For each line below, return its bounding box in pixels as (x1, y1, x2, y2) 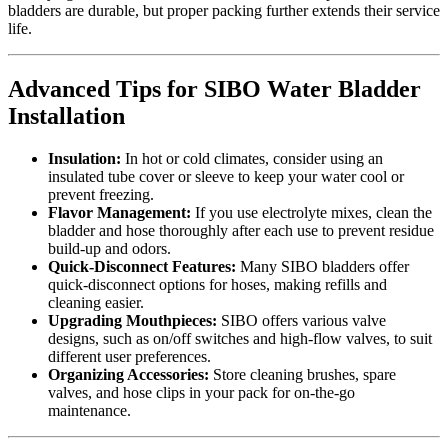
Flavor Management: (48, 203, 191, 221)
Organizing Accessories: (48, 365, 209, 383)
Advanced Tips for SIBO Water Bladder (8, 76, 421, 102)
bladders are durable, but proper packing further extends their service (8, 2, 440, 20)
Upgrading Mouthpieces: (48, 311, 217, 329)
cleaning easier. (48, 293, 144, 311)
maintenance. (48, 401, 131, 419)
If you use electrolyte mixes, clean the (191, 203, 432, 221)
